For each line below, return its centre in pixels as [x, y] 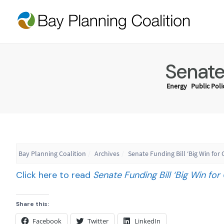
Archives [107, 153]
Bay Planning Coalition [52, 153]
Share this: [32, 204]
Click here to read [54, 175]
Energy [177, 86]
